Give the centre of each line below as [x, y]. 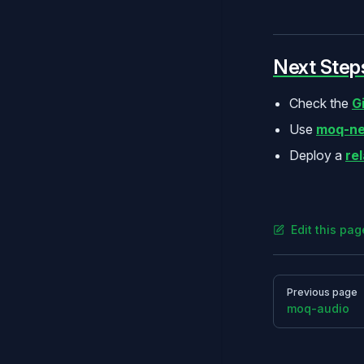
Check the [321, 103]
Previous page [322, 292]
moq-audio [318, 308]
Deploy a [317, 155]
